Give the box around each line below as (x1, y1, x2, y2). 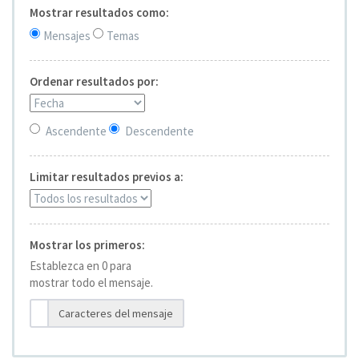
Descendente (125, 123, 194, 139)
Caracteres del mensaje (58, 306, 173, 321)
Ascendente (46, 123, 107, 139)
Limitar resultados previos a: (30, 169, 184, 185)
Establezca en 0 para (30, 258, 131, 274)
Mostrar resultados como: (30, 5, 169, 21)
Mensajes (43, 28, 91, 44)
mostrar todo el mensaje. (30, 275, 153, 291)
